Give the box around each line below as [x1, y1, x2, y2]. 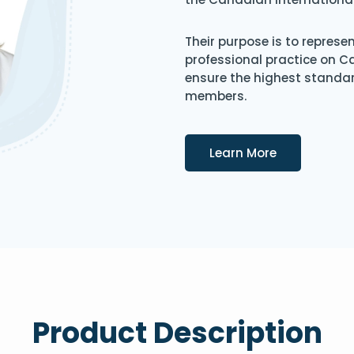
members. [185, 88, 247, 104]
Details [276, 143, 319, 160]
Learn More [209, 145, 277, 161]
